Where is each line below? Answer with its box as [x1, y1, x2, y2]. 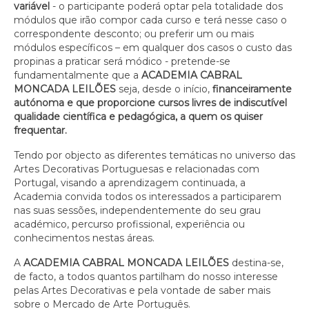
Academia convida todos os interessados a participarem [14, 190, 281, 203]
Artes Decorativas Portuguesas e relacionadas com [14, 163, 259, 175]
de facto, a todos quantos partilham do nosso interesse [14, 270, 278, 283]
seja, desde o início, [116, 83, 212, 95]
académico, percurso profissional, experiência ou [14, 218, 245, 230]
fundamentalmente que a [14, 69, 141, 81]
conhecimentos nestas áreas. [14, 232, 154, 244]
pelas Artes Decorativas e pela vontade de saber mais [14, 284, 270, 297]
